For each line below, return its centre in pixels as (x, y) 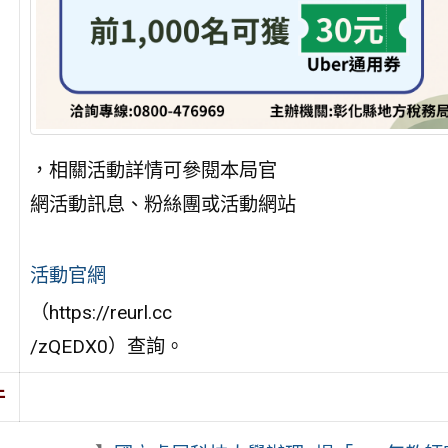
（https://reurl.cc (100, 312)
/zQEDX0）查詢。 (106, 346)
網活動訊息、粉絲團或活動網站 (162, 204)
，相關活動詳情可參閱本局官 (153, 170)
